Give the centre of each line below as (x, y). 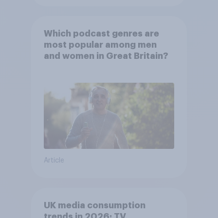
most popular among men (100, 45)
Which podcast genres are (101, 34)
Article (54, 160)
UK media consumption (94, 206)
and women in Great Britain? (106, 56)
